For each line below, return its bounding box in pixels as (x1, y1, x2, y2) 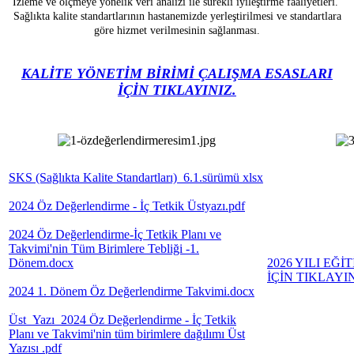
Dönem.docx (9, 256, 73, 270)
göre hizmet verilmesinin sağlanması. (94, 24, 260, 37)
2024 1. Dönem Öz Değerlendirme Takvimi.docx (9, 284, 254, 299)
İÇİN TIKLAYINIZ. (118, 82, 236, 99)
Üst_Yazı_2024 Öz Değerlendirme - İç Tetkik (9, 313, 236, 327)
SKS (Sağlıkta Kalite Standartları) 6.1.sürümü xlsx (9, 171, 263, 185)
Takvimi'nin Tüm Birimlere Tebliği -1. (9, 242, 199, 256)
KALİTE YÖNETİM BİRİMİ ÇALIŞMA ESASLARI (21, 66, 333, 82)
